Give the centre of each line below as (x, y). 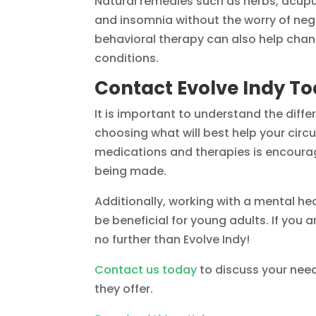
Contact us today (146, 270)
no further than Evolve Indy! (172, 240)
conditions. (127, 59)
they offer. (124, 289)
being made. (131, 171)
